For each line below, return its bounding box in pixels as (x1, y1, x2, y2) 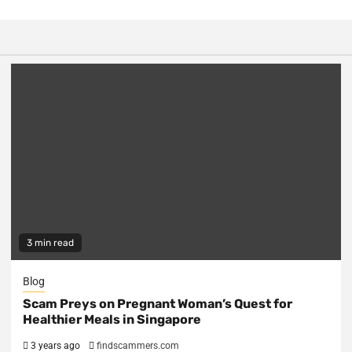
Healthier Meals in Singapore (22, 312, 201, 327)
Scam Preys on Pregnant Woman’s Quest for (22, 296, 292, 311)
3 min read (26, 237, 74, 248)
